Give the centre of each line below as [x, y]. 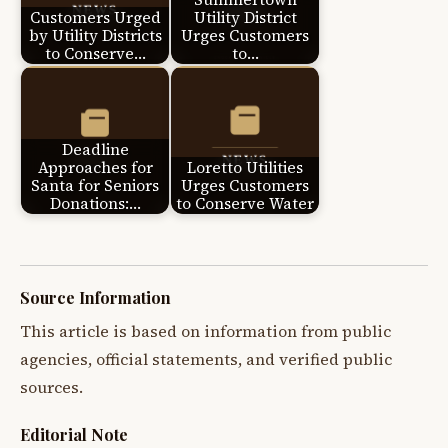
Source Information [95, 298]
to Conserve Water [245, 203]
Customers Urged [95, 17]
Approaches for [95, 167]
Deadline [95, 149]
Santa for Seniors [95, 185]
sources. [51, 388]
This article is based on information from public [205, 332]
